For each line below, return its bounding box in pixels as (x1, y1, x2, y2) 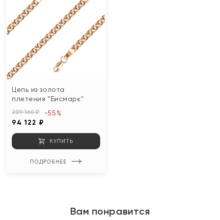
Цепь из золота (12, 85, 65, 93)
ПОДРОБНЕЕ (29, 158, 67, 165)
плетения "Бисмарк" (12, 94, 84, 103)
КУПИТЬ (50, 137, 74, 144)
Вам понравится (70, 205, 150, 217)
